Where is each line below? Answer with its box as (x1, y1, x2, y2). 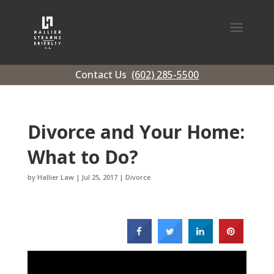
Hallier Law (37, 172, 74, 182)
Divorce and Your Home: (27, 119, 245, 144)
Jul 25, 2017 (81, 172, 117, 182)
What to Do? (27, 144, 138, 169)
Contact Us (75, 68, 129, 81)
